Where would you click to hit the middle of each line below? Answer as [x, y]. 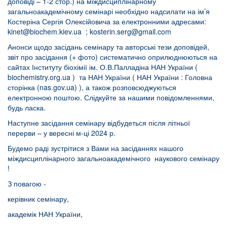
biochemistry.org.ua [39, 77]
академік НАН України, [45, 214]
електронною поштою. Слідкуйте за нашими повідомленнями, [111, 98]
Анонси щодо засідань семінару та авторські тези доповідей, [108, 47]
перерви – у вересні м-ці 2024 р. [62, 133]
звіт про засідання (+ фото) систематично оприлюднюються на [112, 57]
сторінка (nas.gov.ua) [42, 87]
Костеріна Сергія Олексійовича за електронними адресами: [107, 22]
